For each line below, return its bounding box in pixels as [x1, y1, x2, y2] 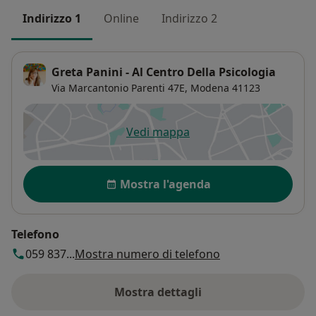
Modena [190, 81, 229, 95]
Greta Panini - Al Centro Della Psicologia [51, 64, 276, 80]
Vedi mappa [126, 124, 190, 140]
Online [104, 10, 139, 26]
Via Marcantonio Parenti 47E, [51, 81, 188, 95]
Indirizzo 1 [23, 10, 81, 26]
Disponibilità [23, 164, 101, 182]
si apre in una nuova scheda [157, 131, 306, 147]
